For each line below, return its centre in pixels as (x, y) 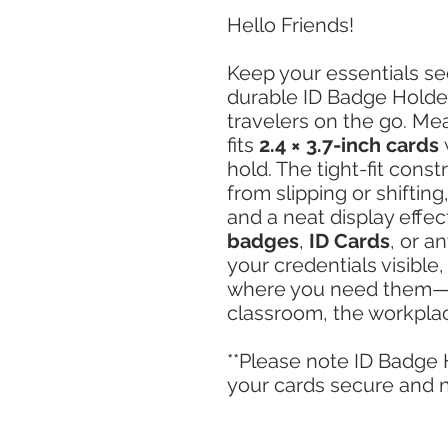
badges (263, 240)
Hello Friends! (290, 24)
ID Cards (349, 240)
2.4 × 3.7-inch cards (349, 144)
